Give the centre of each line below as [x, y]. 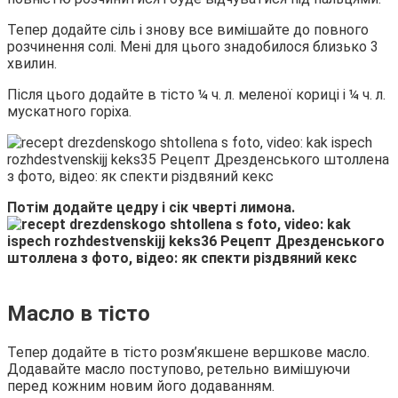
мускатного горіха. [69, 112]
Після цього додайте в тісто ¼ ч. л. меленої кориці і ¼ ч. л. [196, 95]
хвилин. [32, 64]
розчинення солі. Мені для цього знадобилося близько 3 [193, 47]
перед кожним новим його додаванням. [141, 386]
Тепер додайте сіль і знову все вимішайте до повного [188, 30]
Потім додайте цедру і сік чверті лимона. [151, 208]
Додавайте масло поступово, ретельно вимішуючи [179, 370]
